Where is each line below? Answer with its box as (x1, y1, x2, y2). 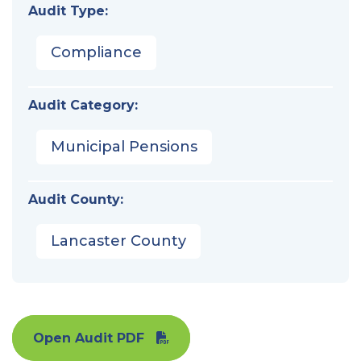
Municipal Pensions (51, 137, 197, 156)
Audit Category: (28, 97, 138, 113)
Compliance (51, 43, 142, 61)
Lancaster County (51, 231, 186, 250)
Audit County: (28, 191, 123, 207)
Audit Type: (28, 2, 108, 19)
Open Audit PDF (33, 330, 144, 346)
